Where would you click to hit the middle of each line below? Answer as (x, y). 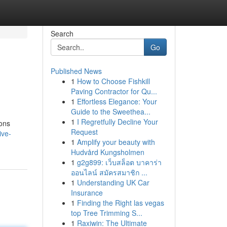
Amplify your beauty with (116, 142)
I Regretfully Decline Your (117, 122)
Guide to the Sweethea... (110, 111)
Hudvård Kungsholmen (107, 152)
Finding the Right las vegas (120, 203)
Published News (76, 71)
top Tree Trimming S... (106, 213)
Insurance (87, 193)
